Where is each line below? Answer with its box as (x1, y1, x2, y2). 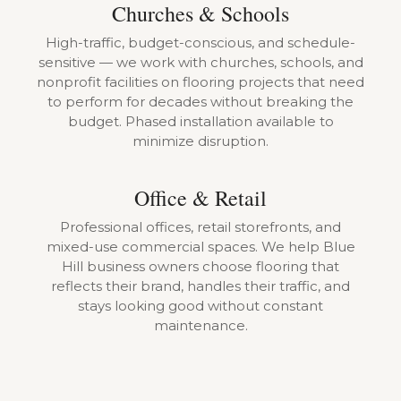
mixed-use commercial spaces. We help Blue (46, 238, 355, 255)
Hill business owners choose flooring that (62, 258, 339, 275)
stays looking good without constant (78, 297, 323, 314)
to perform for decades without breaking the (47, 93, 354, 110)
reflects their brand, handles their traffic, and (51, 277, 350, 294)
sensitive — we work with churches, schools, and (38, 54, 363, 71)
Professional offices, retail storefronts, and (60, 218, 341, 235)
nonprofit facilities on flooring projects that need (37, 73, 364, 90)
